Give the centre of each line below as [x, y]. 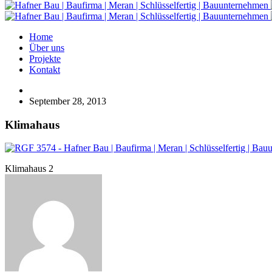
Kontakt [45, 70]
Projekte [45, 59]
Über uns [47, 48]
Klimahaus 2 [29, 169]
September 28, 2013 [68, 101]
